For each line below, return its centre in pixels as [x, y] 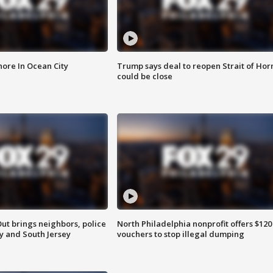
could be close [144, 76]
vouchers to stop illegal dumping [180, 234]
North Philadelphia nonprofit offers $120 [194, 224]
